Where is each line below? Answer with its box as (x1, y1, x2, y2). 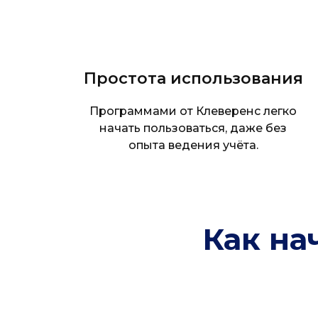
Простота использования (83, 69, 303, 88)
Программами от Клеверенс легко (89, 104, 297, 118)
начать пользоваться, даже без (99, 121, 287, 135)
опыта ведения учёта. (128, 138, 258, 152)
